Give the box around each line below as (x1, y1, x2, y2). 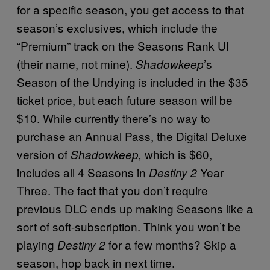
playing (17, 236, 57, 253)
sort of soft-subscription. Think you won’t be (17, 218, 241, 234)
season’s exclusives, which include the (17, 19, 218, 36)
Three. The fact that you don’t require (17, 181, 208, 198)
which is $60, (145, 145, 212, 162)
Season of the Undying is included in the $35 (17, 73, 248, 90)
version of (17, 145, 71, 162)
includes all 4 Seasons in (17, 163, 149, 180)
